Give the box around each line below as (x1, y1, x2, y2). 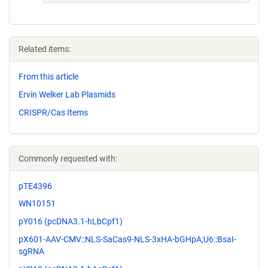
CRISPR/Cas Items (19, 107, 88, 117)
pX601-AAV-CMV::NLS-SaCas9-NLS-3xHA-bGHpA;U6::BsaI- (19, 234, 236, 244)
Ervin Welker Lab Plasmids (19, 89, 115, 99)
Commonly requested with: (19, 153, 117, 163)
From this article (19, 72, 78, 81)
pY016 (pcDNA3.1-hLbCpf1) (19, 217, 123, 227)
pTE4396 (19, 181, 52, 191)
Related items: (19, 44, 71, 54)
